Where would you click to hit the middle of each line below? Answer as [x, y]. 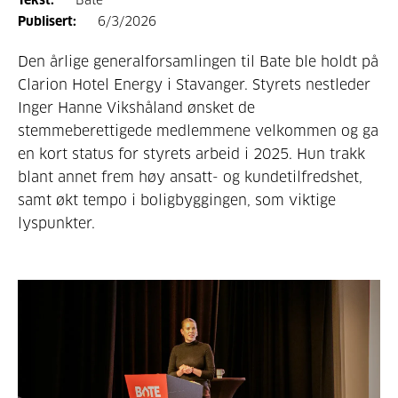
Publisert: [47, 22]
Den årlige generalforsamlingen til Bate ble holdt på [198, 62]
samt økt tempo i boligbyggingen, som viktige [177, 200]
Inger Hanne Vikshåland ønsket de [136, 108]
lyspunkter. [56, 223]
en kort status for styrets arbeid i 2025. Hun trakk [191, 154]
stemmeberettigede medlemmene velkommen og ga [198, 131]
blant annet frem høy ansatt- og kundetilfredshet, [190, 177]
